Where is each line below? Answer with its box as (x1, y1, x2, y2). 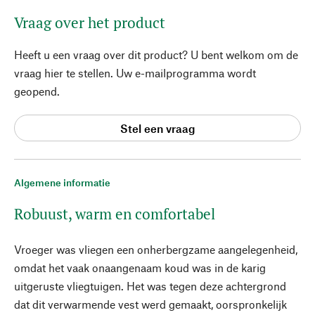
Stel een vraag (120, 121, 195, 135)
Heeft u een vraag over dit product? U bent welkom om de (14, 48, 298, 61)
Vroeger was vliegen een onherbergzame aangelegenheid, (14, 243, 297, 256)
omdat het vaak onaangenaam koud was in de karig (14, 261, 266, 274)
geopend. (14, 84, 60, 98)
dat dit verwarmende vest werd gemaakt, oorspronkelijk (14, 297, 287, 311)
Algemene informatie (14, 176, 110, 188)
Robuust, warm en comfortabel (14, 204, 215, 224)
